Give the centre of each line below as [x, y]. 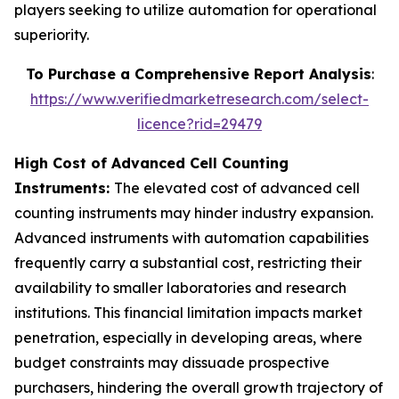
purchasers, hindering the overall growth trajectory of [199, 387]
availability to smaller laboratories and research [180, 288]
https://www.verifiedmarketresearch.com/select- [199, 99]
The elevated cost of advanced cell [237, 188]
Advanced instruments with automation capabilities [191, 238]
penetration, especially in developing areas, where [188, 338]
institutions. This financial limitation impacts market [188, 313]
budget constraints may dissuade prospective [172, 362]
